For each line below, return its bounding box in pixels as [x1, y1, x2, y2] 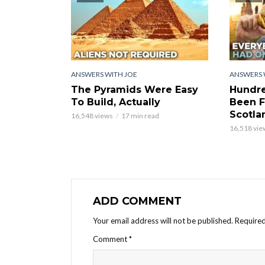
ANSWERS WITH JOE [71, 69, 137, 79]
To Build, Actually [71, 96, 160, 108]
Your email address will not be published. [93, 215, 233, 225]
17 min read [121, 111, 159, 120]
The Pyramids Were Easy [71, 83, 198, 95]
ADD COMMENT [93, 194, 182, 208]
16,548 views [71, 111, 113, 120]
